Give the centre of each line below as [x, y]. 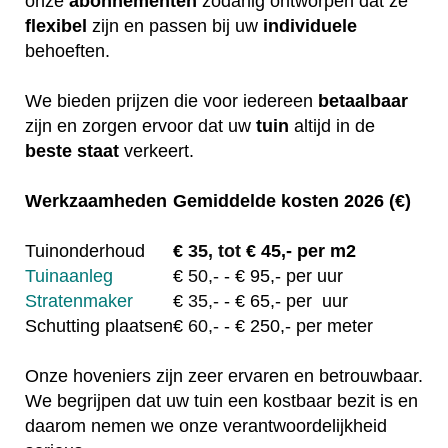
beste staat [74, 150]
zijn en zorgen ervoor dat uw [140, 125]
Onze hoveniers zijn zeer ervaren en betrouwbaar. [224, 375]
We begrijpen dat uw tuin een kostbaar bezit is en [221, 400]
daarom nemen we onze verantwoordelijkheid [206, 425]
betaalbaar [363, 100]
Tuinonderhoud [85, 250]
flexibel [56, 25]
